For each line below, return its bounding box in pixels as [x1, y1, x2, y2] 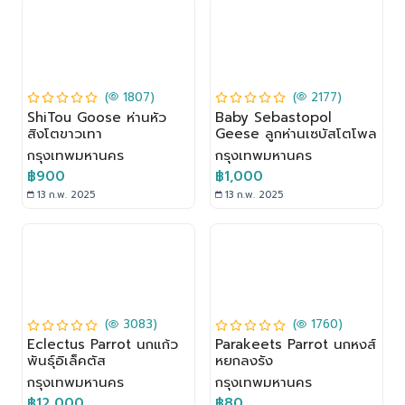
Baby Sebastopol [215, 107, 332, 127]
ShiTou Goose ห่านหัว [26, 107, 166, 127]
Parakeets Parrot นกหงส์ [215, 334, 376, 355]
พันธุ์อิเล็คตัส [26, 351, 106, 372]
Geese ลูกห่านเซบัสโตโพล [215, 123, 377, 144]
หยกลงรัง [215, 351, 273, 372]
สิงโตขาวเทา [26, 123, 102, 144]
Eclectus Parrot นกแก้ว [26, 334, 178, 355]
